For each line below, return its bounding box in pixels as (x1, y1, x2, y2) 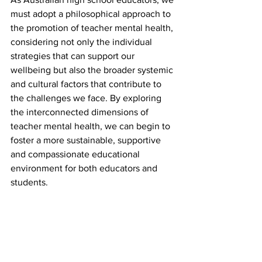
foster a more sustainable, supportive (11, 135, 163, 145)
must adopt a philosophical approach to (11, 9, 173, 19)
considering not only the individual (11, 37, 154, 47)
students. (11, 177, 48, 187)
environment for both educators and (11, 163, 160, 173)
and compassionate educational (11, 149, 142, 159)
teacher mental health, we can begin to (11, 121, 173, 131)
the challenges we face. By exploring (11, 93, 164, 103)
